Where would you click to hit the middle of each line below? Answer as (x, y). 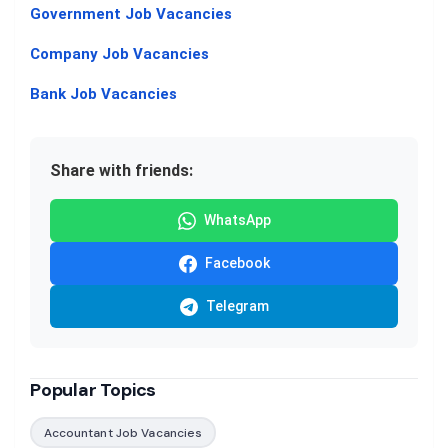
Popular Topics (93, 390)
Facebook (237, 263)
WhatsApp (237, 220)
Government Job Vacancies (131, 14)
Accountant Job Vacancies (123, 432)
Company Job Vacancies (119, 54)
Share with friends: (121, 171)
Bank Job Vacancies (103, 94)
